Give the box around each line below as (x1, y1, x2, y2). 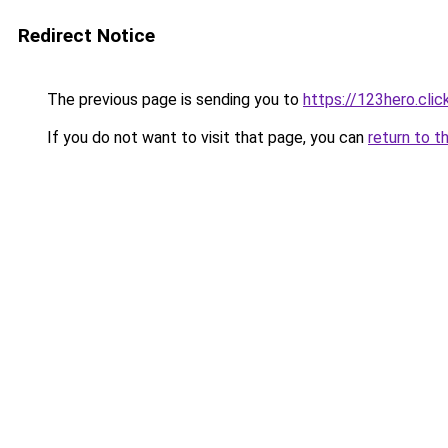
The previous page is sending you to (43, 90, 303, 109)
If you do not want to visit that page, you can (43, 128, 368, 147)
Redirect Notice (18, 24, 155, 47)
